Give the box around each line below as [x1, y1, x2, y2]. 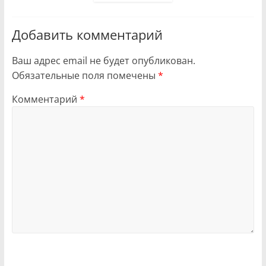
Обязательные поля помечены [11, 69, 158, 83]
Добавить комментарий [11, 26, 163, 44]
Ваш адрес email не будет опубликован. [11, 54, 195, 68]
